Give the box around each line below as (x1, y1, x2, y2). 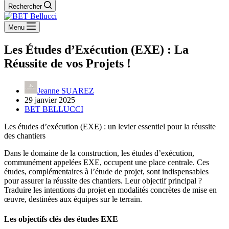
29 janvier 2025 (25, 95, 75, 104)
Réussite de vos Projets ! (4, 56, 131, 70)
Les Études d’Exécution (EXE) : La (4, 42, 189, 56)
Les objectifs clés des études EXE (4, 215, 118, 224)
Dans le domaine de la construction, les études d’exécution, (4, 148, 194, 157)
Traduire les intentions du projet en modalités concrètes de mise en (4, 185, 217, 194)
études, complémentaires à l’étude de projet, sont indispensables (4, 167, 209, 176)
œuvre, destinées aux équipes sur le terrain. (4, 194, 142, 203)
